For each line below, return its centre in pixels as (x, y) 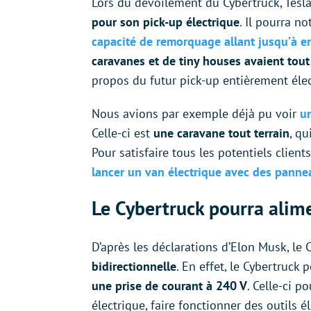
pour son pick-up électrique (166, 22)
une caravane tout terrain (221, 133)
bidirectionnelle (134, 267)
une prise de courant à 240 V (169, 286)
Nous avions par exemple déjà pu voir (196, 114)
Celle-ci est (123, 133)
